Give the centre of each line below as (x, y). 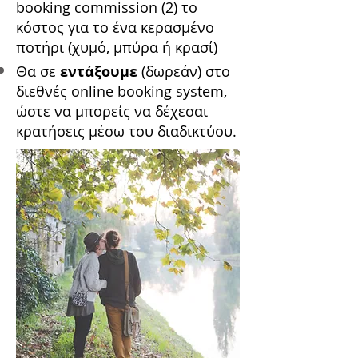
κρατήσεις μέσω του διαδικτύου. (126, 131)
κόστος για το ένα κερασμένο (115, 28)
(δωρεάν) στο (186, 72)
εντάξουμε (101, 72)
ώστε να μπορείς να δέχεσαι (112, 111)
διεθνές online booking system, (121, 91)
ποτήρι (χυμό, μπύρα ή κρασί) (117, 48)
